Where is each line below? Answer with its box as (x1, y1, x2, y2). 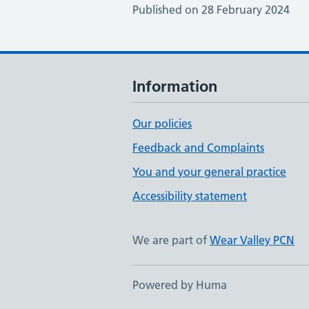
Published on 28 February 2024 (132, 3, 290, 17)
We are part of (132, 233, 210, 247)
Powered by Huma (132, 278, 227, 292)
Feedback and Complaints (132, 141, 264, 154)
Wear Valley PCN (210, 233, 295, 247)
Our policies (132, 117, 192, 130)
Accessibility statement (132, 189, 247, 203)
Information (132, 77, 217, 96)
